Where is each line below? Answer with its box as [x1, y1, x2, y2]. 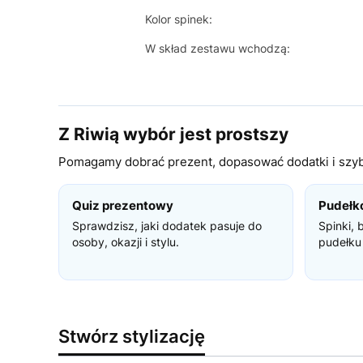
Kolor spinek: [144, 12, 212, 26]
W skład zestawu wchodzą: [144, 41, 290, 55]
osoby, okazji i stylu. [72, 235, 179, 249]
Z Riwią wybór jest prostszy [58, 124, 288, 144]
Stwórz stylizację [58, 326, 205, 347]
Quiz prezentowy [72, 198, 173, 213]
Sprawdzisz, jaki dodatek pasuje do [72, 219, 262, 233]
